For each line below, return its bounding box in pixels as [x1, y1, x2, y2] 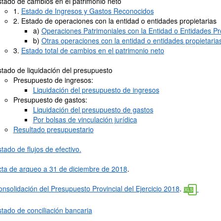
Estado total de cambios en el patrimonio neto [21, 45, 164, 55]
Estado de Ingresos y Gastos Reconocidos [21, 6, 154, 16]
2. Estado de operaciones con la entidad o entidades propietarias [13, 16, 217, 26]
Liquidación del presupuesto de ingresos [33, 85, 159, 95]
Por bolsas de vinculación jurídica [33, 114, 137, 124]
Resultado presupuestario [13, 124, 94, 134]
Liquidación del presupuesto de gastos [33, 105, 153, 114]
